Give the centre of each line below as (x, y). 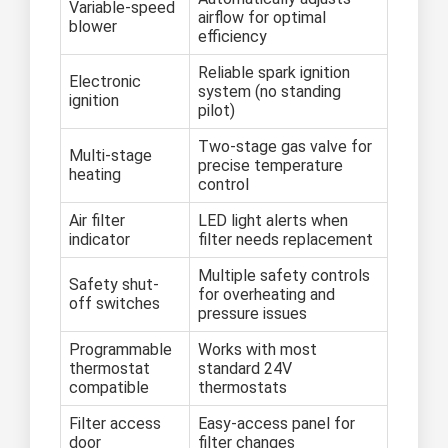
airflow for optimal (262, 18)
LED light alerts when (273, 221)
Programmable (120, 350)
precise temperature (270, 166)
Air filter (97, 221)
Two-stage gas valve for (285, 147)
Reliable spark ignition (274, 73)
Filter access (115, 424)
